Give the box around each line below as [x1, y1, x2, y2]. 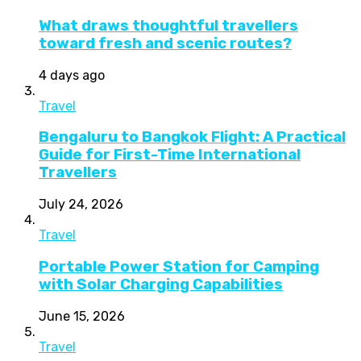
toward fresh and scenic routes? [39, 34, 292, 52]
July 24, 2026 [39, 197, 123, 213]
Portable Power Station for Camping [39, 257, 319, 276]
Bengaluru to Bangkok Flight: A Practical [39, 128, 346, 147]
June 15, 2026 [39, 308, 125, 324]
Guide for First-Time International [39, 146, 301, 164]
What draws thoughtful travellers [39, 16, 298, 35]
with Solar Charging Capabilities [39, 275, 283, 293]
